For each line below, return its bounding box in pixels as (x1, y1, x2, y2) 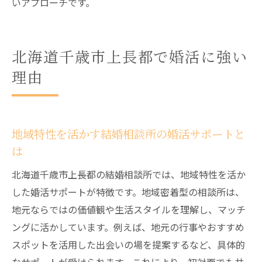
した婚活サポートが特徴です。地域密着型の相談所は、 (12, 185, 244, 199)
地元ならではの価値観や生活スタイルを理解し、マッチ (12, 202, 246, 216)
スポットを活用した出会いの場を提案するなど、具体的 (12, 237, 245, 251)
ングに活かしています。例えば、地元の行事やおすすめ (12, 220, 244, 234)
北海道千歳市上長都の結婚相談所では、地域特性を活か (12, 167, 246, 181)
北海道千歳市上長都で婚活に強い (12, 46, 249, 67)
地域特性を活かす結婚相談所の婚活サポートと (12, 126, 245, 142)
